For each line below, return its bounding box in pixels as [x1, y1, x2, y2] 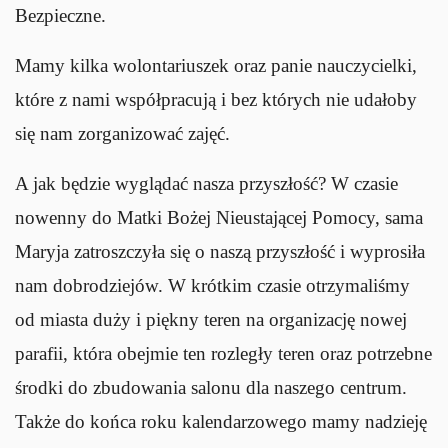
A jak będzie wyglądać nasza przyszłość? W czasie [15, 172, 398, 194]
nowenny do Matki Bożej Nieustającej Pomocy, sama [15, 206, 423, 228]
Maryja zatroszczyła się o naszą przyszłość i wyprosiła [15, 240, 425, 262]
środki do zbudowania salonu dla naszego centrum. [15, 376, 407, 398]
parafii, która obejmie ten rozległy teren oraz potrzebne [15, 342, 432, 364]
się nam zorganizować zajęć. [15, 122, 230, 144]
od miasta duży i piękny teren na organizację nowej [15, 308, 407, 330]
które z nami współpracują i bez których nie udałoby [15, 88, 417, 110]
